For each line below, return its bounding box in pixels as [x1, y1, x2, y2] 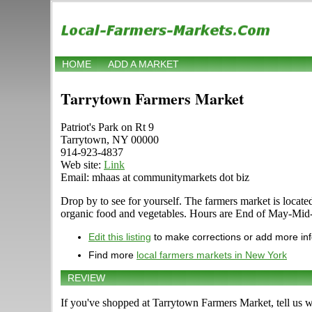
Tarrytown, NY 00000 [61, 134, 159, 146]
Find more [88, 249, 136, 261]
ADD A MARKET [108, 58, 179, 70]
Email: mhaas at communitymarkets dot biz [61, 171, 249, 184]
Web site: [61, 159, 104, 171]
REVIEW [68, 272, 105, 284]
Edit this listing [88, 231, 151, 243]
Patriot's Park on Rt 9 [61, 121, 154, 134]
